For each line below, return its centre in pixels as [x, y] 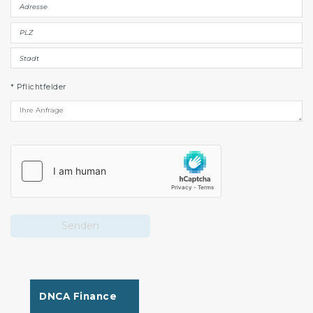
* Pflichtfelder [38, 87]
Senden [80, 225]
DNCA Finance [78, 297]
